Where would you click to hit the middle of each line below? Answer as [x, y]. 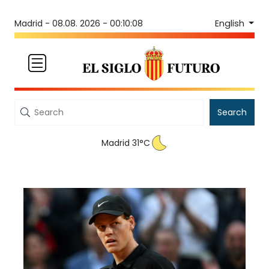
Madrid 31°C [125, 143]
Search [232, 113]
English [231, 23]
